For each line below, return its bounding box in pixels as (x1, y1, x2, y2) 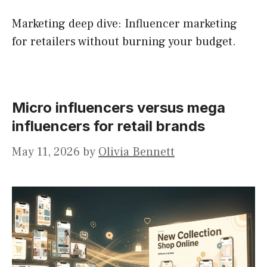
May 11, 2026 (12, 144, 80, 160)
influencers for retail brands (12, 117, 205, 135)
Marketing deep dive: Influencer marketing (12, 16, 237, 32)
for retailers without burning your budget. (12, 34, 236, 50)
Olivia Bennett (98, 144, 175, 160)
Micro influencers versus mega (12, 99, 225, 117)
